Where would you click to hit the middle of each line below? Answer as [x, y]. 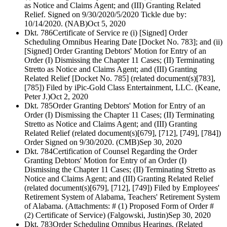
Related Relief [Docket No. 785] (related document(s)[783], [120, 79]
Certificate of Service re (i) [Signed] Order [120, 33]
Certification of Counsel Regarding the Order [125, 152]
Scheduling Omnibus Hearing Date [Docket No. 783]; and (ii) [123, 42]
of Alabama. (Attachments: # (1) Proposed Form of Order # [119, 206]
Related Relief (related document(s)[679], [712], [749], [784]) [123, 133]
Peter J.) [37, 97]
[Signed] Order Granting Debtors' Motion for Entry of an [115, 51]
